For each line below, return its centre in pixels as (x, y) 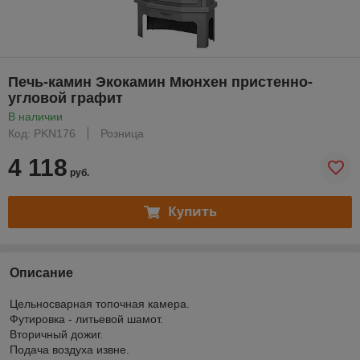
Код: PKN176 (42, 133)
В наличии (35, 116)
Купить (192, 212)
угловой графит (65, 98)
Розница (122, 133)
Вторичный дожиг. (82, 334)
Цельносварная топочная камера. (137, 303)
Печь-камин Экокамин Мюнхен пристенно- (160, 82)
